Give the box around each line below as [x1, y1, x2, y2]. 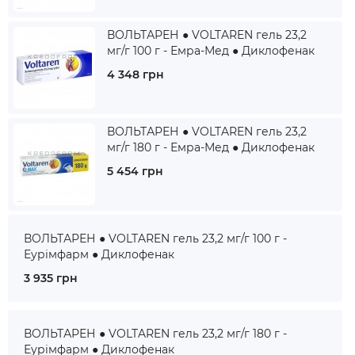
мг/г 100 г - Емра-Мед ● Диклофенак [107, 44, 315, 58]
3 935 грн [24, 271, 78, 285]
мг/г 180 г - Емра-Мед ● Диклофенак [107, 140, 315, 155]
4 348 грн [107, 67, 164, 82]
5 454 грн [107, 164, 163, 178]
